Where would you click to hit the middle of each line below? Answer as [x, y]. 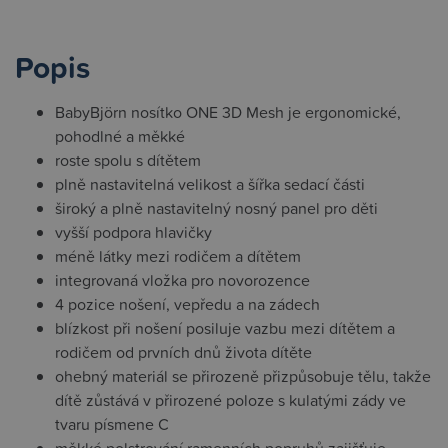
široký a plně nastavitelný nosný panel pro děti [216, 208]
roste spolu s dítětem [128, 160]
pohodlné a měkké [120, 136]
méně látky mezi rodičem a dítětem [178, 256]
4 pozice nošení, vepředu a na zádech [187, 304]
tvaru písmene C [112, 424]
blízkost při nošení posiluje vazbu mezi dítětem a [225, 328]
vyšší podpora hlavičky [133, 232]
